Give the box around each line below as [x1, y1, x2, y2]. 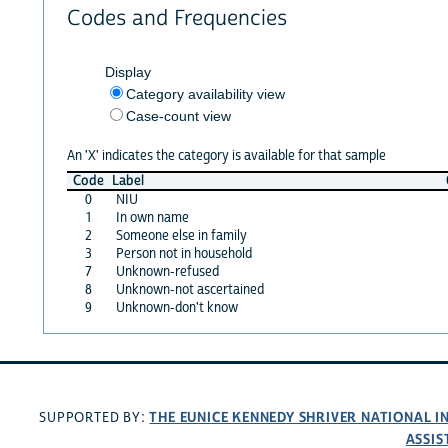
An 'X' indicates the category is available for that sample [66, 146, 386, 165]
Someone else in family [115, 226, 247, 245]
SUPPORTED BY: [39, 409, 150, 428]
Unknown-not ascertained [115, 280, 264, 299]
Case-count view [125, 107, 231, 124]
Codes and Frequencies [66, 5, 287, 33]
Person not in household [115, 244, 252, 263]
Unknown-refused [115, 262, 219, 281]
